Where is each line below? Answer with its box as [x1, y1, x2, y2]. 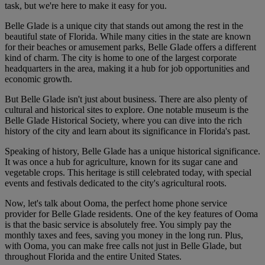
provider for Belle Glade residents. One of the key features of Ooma [5, 209, 258, 219]
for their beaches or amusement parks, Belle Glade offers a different [5, 42, 256, 53]
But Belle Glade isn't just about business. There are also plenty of [5, 94, 247, 105]
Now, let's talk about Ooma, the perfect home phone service [5, 198, 227, 209]
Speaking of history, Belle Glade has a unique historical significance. [5, 146, 260, 157]
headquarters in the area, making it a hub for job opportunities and [5, 63, 250, 74]
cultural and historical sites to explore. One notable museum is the [5, 105, 248, 115]
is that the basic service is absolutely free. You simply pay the [5, 219, 231, 230]
